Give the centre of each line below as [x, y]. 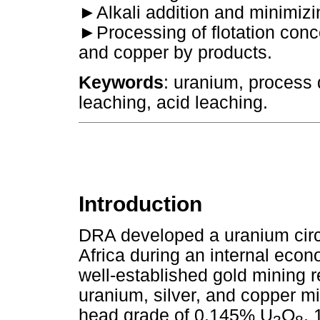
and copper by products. [175, 53]
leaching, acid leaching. [173, 102]
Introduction [140, 204]
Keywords [121, 82]
